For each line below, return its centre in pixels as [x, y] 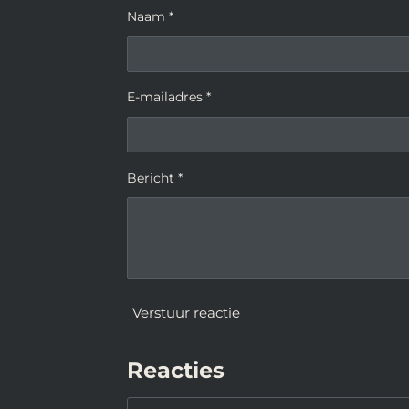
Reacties [176, 370]
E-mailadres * [169, 97]
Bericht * [155, 178]
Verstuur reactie [186, 313]
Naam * [150, 16]
